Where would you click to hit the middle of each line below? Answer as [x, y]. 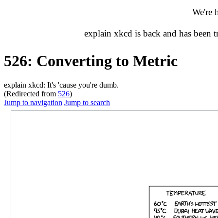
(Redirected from [31, 93]
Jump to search [87, 102]
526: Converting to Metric [91, 61]
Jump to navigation [33, 102]
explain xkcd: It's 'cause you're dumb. [61, 85]
